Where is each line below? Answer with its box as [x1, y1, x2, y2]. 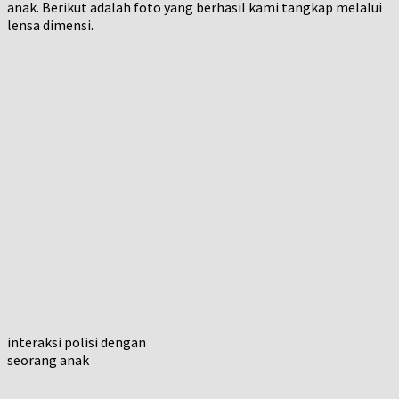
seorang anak [7, 350, 89, 369]
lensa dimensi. [7, 15, 94, 34]
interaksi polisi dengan [7, 332, 146, 351]
